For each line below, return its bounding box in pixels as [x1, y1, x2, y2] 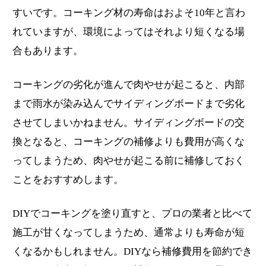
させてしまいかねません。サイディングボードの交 [12, 116, 245, 128]
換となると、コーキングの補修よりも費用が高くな [12, 135, 245, 147]
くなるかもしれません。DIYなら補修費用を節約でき [12, 245, 253, 257]
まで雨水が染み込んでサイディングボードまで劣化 [12, 97, 245, 109]
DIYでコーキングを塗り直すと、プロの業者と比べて [12, 207, 253, 219]
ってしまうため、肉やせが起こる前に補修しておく [12, 154, 245, 166]
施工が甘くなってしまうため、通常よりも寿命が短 [12, 226, 245, 238]
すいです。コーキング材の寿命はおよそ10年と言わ [12, 7, 246, 18]
